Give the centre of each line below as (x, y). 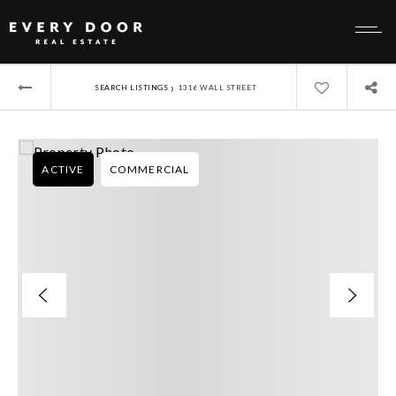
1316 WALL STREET (217, 87)
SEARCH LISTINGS (132, 87)
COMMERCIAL (149, 169)
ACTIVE (63, 169)
